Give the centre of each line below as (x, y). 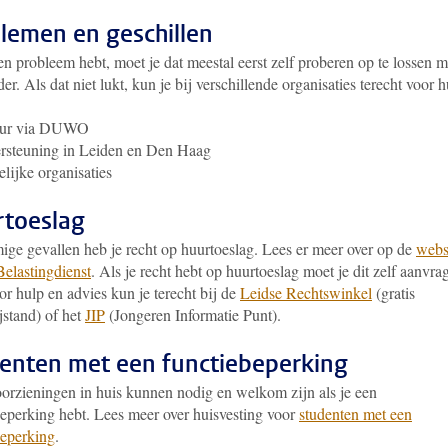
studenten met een (355, 413)
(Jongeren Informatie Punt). (193, 314)
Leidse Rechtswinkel (306, 292)
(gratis (393, 292)
